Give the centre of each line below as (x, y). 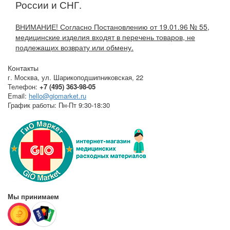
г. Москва (23, 78)
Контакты (23, 68)
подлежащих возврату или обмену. (74, 47)
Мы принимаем (33, 197)
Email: (18, 96)
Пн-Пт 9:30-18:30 (84, 105)
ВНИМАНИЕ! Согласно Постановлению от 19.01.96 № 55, (112, 27)
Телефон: (23, 87)
